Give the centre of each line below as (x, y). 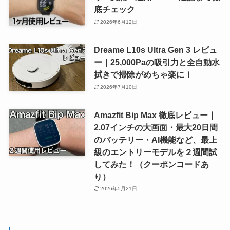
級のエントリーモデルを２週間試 (155, 152)
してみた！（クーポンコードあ (151, 164)
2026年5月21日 (119, 189)
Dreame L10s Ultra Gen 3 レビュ (155, 50)
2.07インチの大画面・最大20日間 (156, 127)
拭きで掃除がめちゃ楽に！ (143, 75)
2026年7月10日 (119, 87)
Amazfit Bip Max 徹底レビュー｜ (155, 115)
